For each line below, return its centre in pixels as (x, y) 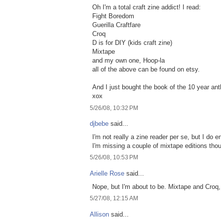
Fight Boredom (113, 16)
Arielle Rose (107, 174)
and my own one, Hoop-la (129, 60)
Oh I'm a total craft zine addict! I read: (147, 7)
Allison (99, 214)
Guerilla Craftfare (116, 25)
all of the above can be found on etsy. (146, 69)
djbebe (99, 124)
